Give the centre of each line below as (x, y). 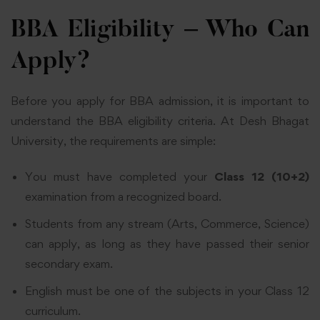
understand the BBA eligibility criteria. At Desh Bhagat (160, 120)
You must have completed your (120, 177)
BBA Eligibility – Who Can (160, 30)
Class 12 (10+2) (262, 177)
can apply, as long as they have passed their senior (167, 244)
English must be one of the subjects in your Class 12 (167, 291)
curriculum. (53, 311)
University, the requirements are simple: (113, 140)
